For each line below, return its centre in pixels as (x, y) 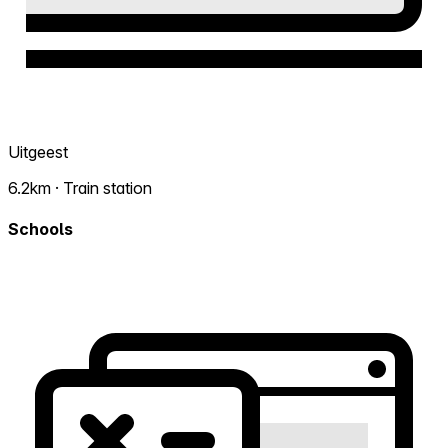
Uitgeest (38, 152)
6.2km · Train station (80, 188)
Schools (40, 229)
